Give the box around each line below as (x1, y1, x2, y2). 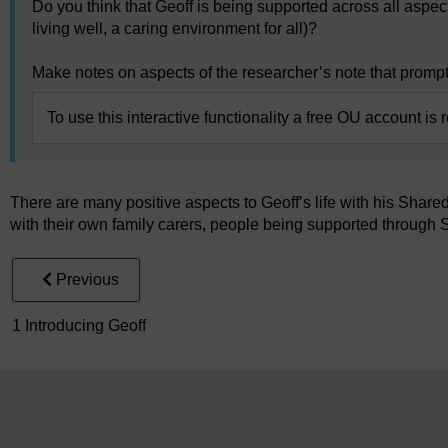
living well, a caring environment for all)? (32, 20, 317, 38)
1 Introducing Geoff (12, 317, 146, 335)
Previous (56, 271, 119, 289)
